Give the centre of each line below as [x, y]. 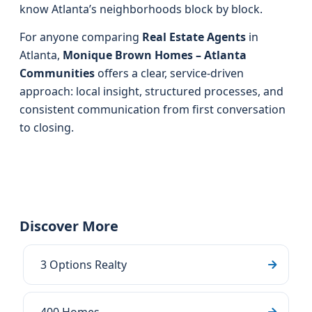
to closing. [47, 127]
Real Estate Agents [194, 37]
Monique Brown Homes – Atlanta [155, 55]
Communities [57, 73]
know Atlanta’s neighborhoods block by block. [141, 9]
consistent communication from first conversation [153, 109]
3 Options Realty [84, 265]
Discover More [69, 226]
